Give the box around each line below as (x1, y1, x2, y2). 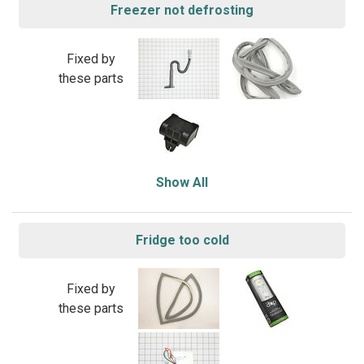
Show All (156, 175, 208, 190)
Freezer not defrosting (110, 2, 253, 18)
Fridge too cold (135, 232, 229, 248)
